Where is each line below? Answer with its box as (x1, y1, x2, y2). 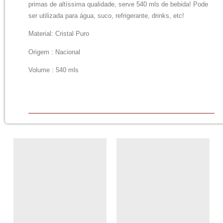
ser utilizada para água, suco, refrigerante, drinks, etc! (28, 12, 184, 19)
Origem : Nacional (28, 48, 80, 56)
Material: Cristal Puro (28, 30, 89, 38)
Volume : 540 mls (28, 67, 79, 74)
